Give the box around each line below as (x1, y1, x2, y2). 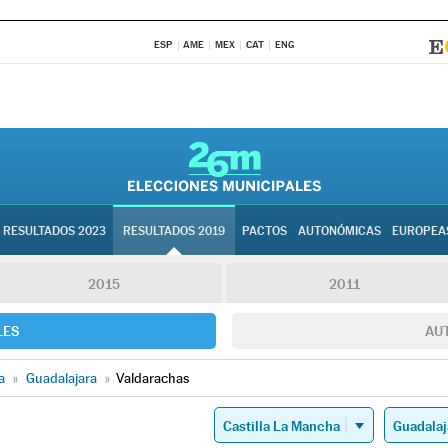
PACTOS (242, 224, 287, 238)
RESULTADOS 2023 (3, 224, 106, 238)
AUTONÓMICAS (298, 224, 381, 238)
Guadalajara (26, 370, 97, 386)
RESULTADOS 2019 (123, 224, 225, 238)
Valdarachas (116, 370, 189, 386)
